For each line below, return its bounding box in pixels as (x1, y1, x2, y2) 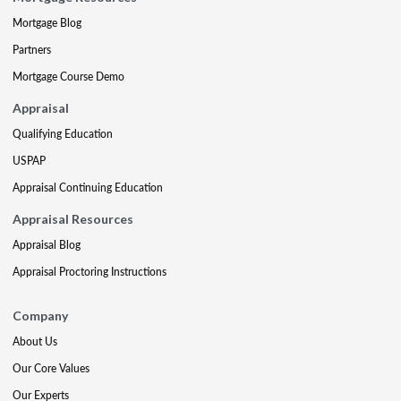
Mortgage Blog (13, 14, 81, 30)
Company (13, 307, 68, 323)
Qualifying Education (13, 125, 113, 141)
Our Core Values (13, 360, 90, 376)
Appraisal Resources (13, 210, 133, 226)
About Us (13, 333, 57, 349)
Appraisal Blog (13, 236, 81, 252)
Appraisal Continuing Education (13, 179, 163, 195)
